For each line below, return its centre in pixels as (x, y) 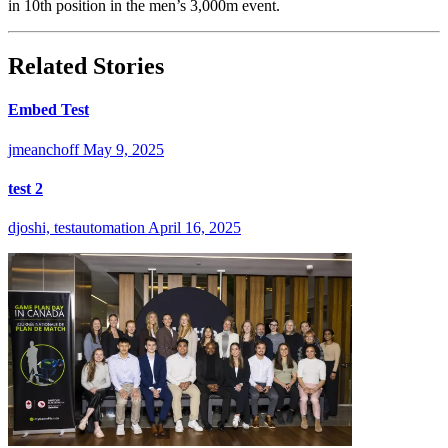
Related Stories (86, 66)
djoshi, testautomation (76, 228)
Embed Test (48, 110)
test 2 (25, 188)
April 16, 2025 (194, 228)
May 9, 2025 (123, 149)
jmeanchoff (43, 149)
